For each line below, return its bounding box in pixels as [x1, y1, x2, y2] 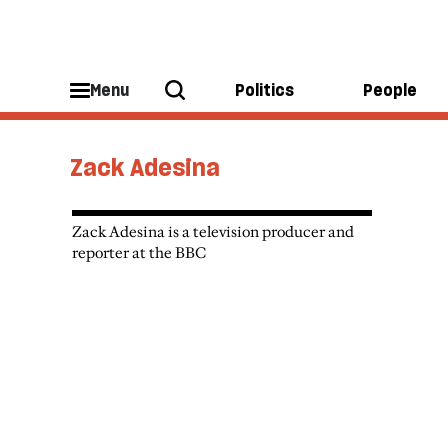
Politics [235, 80, 294, 100]
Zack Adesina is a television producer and [72, 222, 354, 241]
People [363, 80, 417, 100]
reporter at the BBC [72, 243, 207, 262]
